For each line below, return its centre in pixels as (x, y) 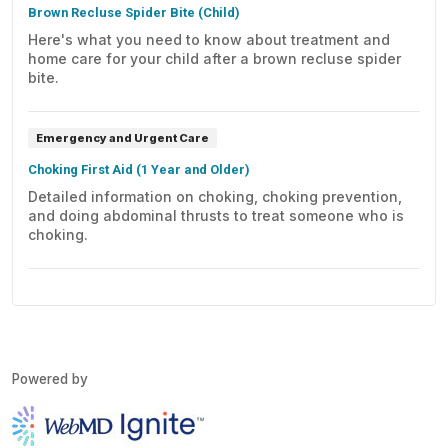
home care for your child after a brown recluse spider (140, 58)
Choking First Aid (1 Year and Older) (139, 170)
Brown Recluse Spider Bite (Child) (134, 12)
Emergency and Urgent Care (122, 137)
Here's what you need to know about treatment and (209, 39)
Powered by (50, 379)
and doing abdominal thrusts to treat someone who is (140, 216)
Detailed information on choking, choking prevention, (215, 197)
